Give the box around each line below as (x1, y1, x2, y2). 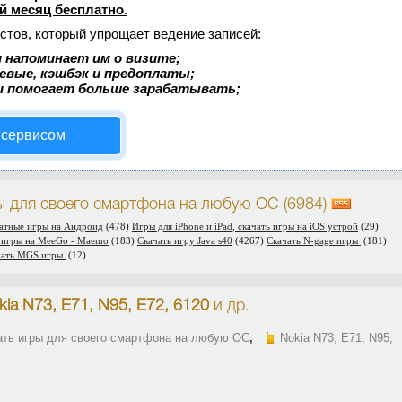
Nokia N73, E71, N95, (280, 331, 393, 345)
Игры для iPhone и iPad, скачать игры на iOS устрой (132, 221, 358, 232)
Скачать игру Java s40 (137, 235, 232, 246)
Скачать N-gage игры (267, 235, 361, 246)
